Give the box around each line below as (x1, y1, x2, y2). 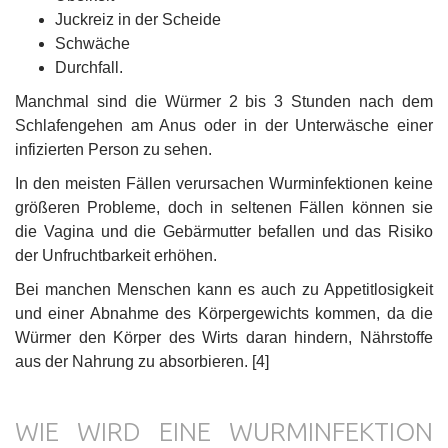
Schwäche (55, 34, 130, 52)
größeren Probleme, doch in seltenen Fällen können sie (15, 198, 433, 216)
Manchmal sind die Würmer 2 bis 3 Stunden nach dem (15, 92, 433, 110)
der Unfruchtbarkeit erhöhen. (15, 246, 217, 264)
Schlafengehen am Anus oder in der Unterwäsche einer (15, 116, 433, 134)
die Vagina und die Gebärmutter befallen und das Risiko (15, 222, 433, 240)
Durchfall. (55, 58, 123, 76)
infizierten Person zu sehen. (15, 140, 212, 158)
